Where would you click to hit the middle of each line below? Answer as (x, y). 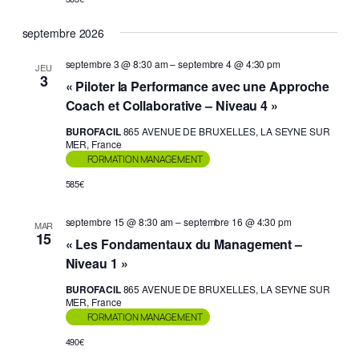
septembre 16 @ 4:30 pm (238, 221)
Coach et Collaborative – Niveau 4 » (171, 105)
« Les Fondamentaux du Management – (184, 244)
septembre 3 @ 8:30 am (117, 63)
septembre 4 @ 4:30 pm (230, 63)
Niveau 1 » (97, 263)
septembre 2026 (63, 32)
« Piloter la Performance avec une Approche (198, 86)
